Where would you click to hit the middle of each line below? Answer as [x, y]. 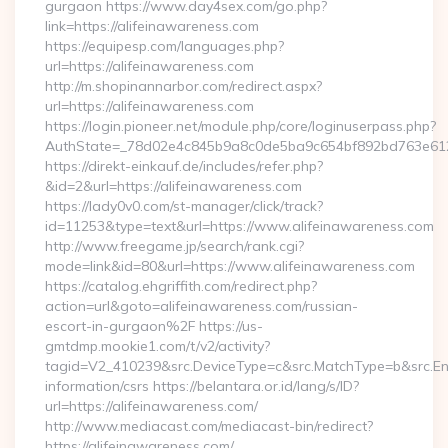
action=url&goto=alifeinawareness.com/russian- [201, 306]
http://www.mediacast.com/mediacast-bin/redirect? [209, 426]
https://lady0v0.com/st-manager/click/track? [184, 206]
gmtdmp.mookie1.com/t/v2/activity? [157, 346]
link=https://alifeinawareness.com [152, 26]
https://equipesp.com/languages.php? [164, 46]
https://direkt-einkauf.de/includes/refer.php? [184, 166]
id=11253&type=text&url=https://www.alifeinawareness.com [239, 226]
